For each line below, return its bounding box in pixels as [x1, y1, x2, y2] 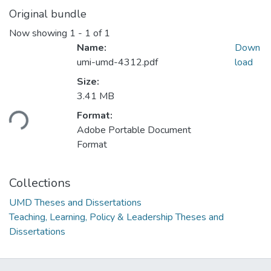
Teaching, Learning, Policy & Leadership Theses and [9, 211, 224, 224]
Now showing [9, 27, 70, 41]
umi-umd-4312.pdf [77, 56, 158, 70]
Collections [9, 175, 71, 192]
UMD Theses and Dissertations [9, 196, 142, 210]
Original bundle [9, 7, 87, 21]
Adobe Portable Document [77, 123, 191, 137]
